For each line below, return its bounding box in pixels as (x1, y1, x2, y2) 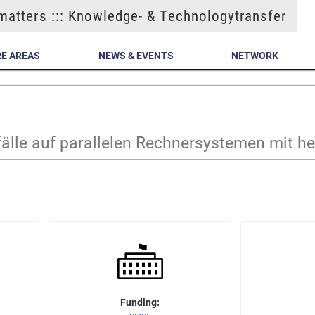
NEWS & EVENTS (98, 50, 174, 61)
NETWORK (231, 50, 279, 61)
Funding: (120, 297, 160, 308)
